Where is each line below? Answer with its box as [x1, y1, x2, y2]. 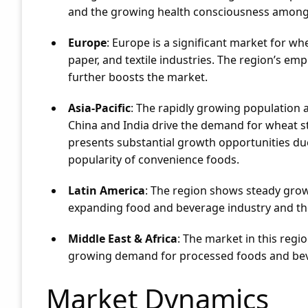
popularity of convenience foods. [68, 152, 239, 167]
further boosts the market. [68, 69, 208, 85]
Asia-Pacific [68, 100, 131, 115]
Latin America [68, 183, 145, 198]
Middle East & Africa [68, 231, 177, 246]
